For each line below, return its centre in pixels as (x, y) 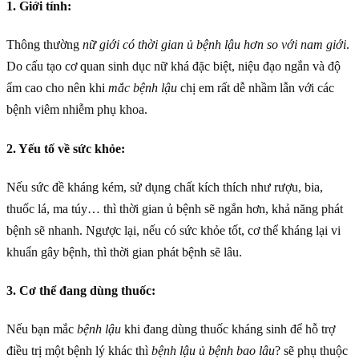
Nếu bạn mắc (42, 329)
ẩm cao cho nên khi (57, 88)
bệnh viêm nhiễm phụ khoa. (77, 110)
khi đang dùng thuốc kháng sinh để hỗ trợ (228, 329)
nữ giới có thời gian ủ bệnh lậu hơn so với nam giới (214, 45)
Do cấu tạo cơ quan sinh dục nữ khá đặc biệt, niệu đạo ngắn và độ (173, 67)
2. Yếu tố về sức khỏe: (66, 148)
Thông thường (44, 45)
